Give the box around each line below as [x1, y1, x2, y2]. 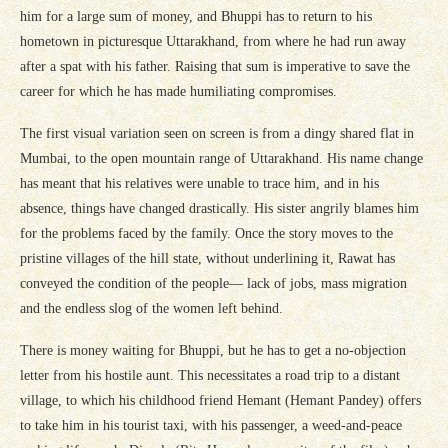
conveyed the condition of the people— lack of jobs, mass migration [20, 275, 407, 291]
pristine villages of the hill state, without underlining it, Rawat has [20, 250, 395, 266]
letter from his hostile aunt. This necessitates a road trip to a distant [20, 367, 400, 383]
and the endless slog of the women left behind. [20, 300, 283, 316]
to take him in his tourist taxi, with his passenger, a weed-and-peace [20, 417, 402, 433]
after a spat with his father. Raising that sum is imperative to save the [20, 58, 410, 74]
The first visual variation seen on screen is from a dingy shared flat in [20, 125, 414, 141]
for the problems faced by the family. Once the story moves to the [20, 225, 393, 241]
